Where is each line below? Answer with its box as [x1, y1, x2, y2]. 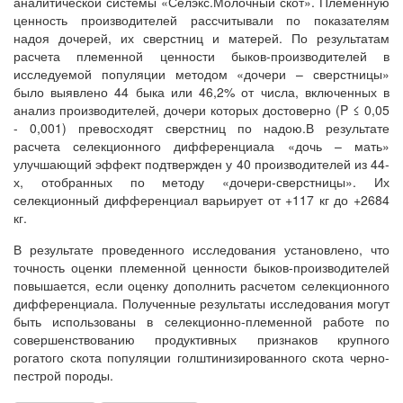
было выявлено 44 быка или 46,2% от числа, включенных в [13, 83, 390, 102]
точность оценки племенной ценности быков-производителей [13, 258, 390, 277]
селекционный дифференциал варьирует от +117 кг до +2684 [13, 191, 390, 210]
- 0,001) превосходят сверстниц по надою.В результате [13, 119, 390, 138]
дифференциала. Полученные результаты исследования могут [13, 294, 390, 313]
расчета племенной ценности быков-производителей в [13, 47, 390, 66]
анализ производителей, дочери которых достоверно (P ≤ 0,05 [13, 101, 390, 120]
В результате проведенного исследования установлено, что [13, 240, 390, 259]
